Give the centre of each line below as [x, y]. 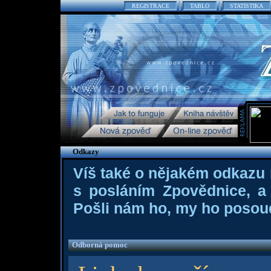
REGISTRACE [151, 6]
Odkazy [86, 152]
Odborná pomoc [100, 245]
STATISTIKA [247, 6]
